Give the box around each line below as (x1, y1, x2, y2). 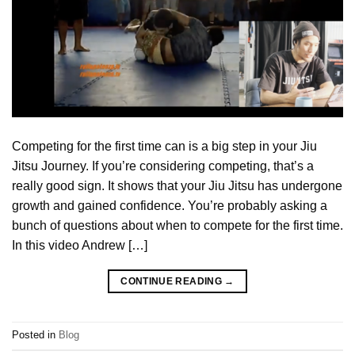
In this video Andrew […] (12, 238, 147, 252)
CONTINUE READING (120, 275, 225, 287)
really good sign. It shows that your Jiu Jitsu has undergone (12, 178, 342, 193)
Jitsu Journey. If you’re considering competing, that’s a (12, 158, 314, 173)
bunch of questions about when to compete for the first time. (12, 218, 343, 232)
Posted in (12, 329, 59, 342)
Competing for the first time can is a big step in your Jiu (12, 139, 317, 153)
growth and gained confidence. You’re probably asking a (12, 198, 327, 212)
